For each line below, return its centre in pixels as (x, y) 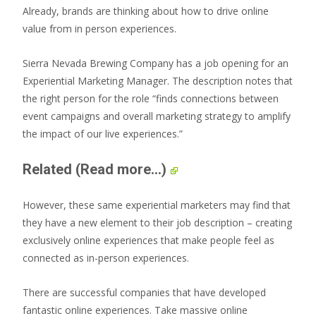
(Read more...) (121, 169)
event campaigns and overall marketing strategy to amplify (157, 116)
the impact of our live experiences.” (103, 134)
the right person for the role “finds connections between (151, 98)
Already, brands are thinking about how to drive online (146, 11)
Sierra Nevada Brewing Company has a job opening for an (156, 63)
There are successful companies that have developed (144, 292)
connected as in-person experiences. (106, 258)
